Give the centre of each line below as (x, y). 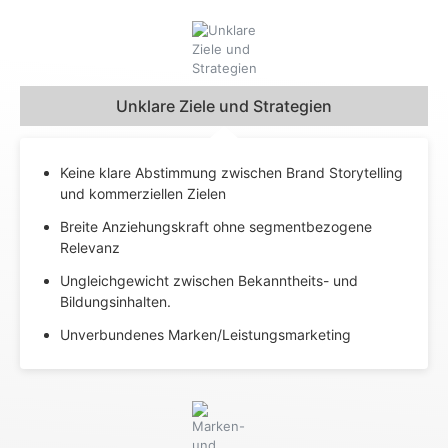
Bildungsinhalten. (115, 301)
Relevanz (90, 247)
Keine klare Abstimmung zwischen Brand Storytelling (231, 172)
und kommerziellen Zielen (143, 193)
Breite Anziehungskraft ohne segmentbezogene (216, 226)
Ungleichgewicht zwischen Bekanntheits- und (209, 280)
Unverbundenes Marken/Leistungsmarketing (205, 334)
